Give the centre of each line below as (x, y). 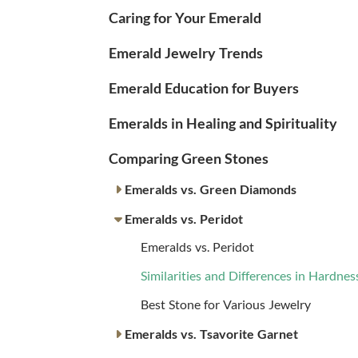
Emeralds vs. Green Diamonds (211, 189)
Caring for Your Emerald (185, 17)
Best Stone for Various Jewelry (226, 304)
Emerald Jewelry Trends (186, 52)
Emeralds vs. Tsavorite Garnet (211, 334)
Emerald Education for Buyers (204, 88)
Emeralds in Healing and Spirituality (223, 123)
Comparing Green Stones (189, 158)
